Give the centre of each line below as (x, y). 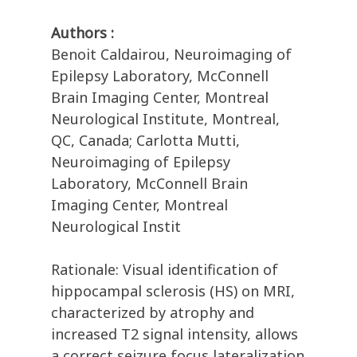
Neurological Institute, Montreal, (165, 119)
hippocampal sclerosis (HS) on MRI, (173, 291)
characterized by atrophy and (153, 313)
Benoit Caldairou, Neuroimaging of (171, 55)
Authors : (82, 33)
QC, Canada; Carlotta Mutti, (145, 141)
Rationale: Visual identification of (165, 270)
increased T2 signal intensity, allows (175, 334)
